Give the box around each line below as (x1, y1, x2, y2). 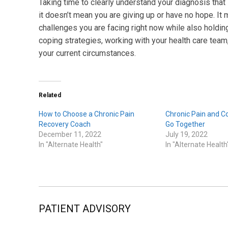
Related (39, 92, 61, 99)
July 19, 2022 (165, 130, 208, 139)
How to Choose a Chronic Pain (39, 110, 134, 119)
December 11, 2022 (39, 130, 101, 139)
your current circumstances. (39, 48, 136, 59)
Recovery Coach (39, 120, 91, 129)
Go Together (165, 120, 205, 129)
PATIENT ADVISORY (39, 203, 131, 215)
